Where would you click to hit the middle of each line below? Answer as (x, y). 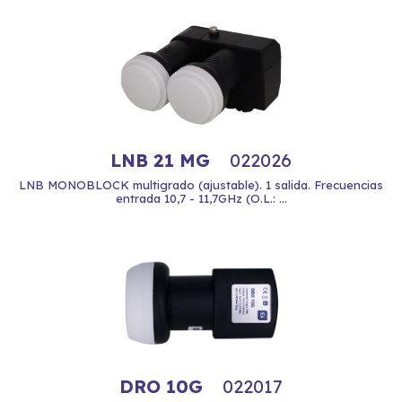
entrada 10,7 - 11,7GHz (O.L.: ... (201, 198)
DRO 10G (164, 386)
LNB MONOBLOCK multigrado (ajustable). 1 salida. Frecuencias (201, 185)
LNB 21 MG (163, 160)
